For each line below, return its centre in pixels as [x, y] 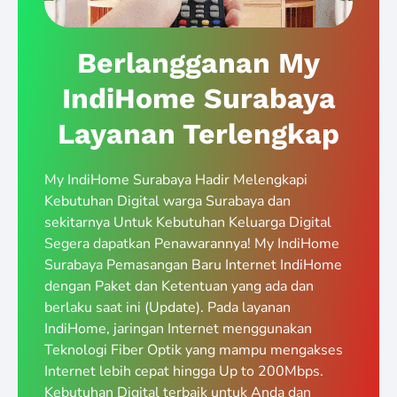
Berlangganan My [198, 63]
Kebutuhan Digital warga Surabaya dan [167, 202]
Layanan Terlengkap [198, 134]
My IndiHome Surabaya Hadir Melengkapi [176, 180]
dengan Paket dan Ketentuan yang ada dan [179, 287]
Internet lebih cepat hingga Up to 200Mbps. [184, 372]
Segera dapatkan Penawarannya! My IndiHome [192, 244]
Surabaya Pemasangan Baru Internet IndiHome [193, 265]
